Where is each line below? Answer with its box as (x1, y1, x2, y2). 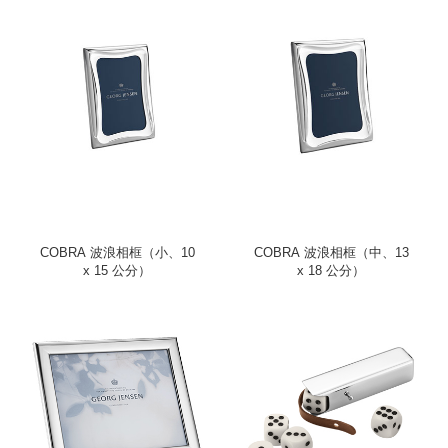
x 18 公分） (297, 262, 365, 278)
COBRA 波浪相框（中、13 (253, 244, 409, 260)
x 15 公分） (83, 262, 151, 278)
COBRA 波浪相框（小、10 (39, 244, 195, 260)
